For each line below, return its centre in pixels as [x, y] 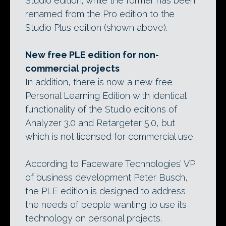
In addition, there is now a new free [99, 82]
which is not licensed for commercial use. [110, 137]
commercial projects [72, 69]
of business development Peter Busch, [106, 178]
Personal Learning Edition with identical [106, 96]
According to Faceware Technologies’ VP [110, 164]
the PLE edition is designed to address [105, 191]
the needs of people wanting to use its [106, 205]
